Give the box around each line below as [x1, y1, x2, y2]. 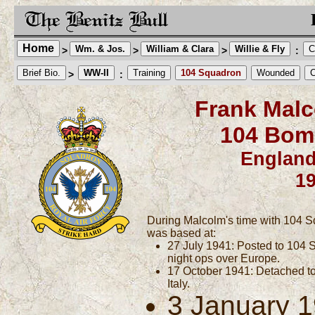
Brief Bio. [22, 67, 60, 78]
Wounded [256, 67, 295, 78]
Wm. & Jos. [75, 44, 125, 54]
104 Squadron [180, 67, 241, 78]
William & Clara [146, 44, 214, 54]
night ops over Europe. [167, 252, 281, 264]
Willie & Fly [234, 44, 285, 54]
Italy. [167, 278, 191, 290]
